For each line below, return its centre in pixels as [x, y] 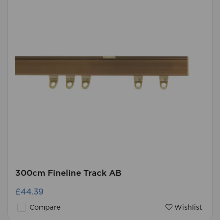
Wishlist [187, 208]
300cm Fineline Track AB [68, 173]
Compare [44, 208]
